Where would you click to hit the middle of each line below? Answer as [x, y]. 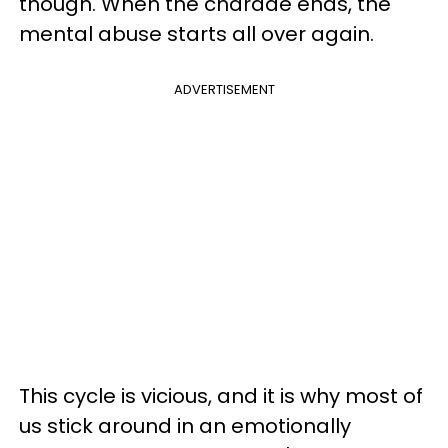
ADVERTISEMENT [224, 89]
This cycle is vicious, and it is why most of [221, 395]
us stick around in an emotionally [185, 425]
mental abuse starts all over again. [196, 33]
